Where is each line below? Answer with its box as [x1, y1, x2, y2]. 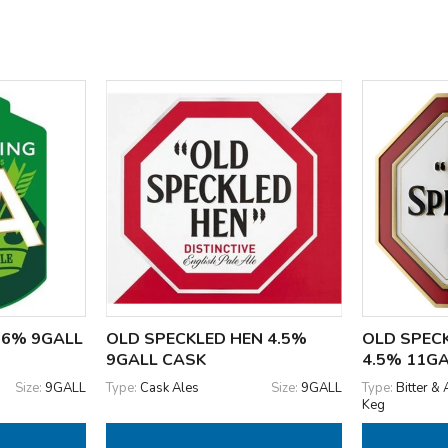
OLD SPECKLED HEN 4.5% [105, 328, 307, 351]
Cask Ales [139, 379, 199, 398]
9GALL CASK [105, 349, 206, 372]
